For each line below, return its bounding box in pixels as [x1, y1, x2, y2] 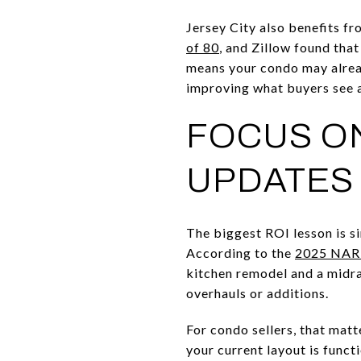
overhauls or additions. [186, 284, 329, 301]
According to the [186, 244, 295, 260]
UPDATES [186, 160, 354, 199]
